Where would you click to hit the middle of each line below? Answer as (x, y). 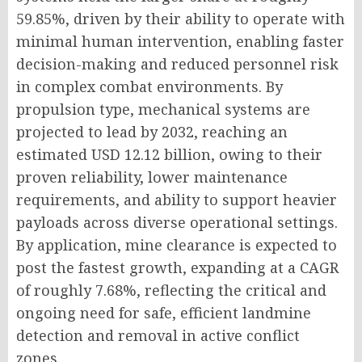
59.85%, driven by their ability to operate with (181, 19)
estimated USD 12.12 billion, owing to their (169, 154)
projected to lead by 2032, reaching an (152, 132)
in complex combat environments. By (149, 86)
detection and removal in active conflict (158, 335)
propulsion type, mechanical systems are (163, 109)
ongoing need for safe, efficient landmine (164, 313)
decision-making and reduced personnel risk (177, 64)
